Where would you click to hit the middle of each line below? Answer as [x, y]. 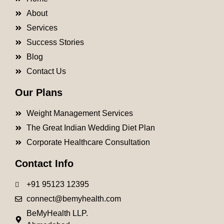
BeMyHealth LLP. [57, 213]
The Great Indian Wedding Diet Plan [90, 128]
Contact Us [46, 71]
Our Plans [39, 93]
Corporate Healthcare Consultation [88, 142]
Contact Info [44, 164]
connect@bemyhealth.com [73, 199]
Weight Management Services [79, 113]
